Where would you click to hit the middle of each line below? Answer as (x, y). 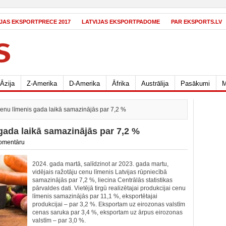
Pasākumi (195, 83)
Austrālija (155, 83)
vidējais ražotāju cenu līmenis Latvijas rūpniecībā (100, 172)
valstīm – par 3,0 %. (59, 220)
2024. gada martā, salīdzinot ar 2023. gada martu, (100, 164)
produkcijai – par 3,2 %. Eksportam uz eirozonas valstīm (109, 204)
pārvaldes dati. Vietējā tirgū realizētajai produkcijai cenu (109, 188)
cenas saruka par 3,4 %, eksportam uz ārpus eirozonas (107, 212)
